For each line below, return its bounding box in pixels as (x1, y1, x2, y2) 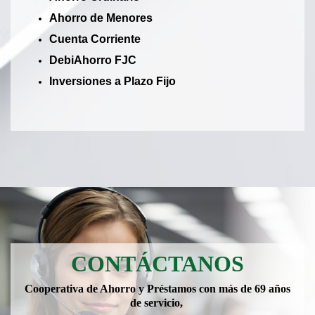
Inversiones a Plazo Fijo (49, 75, 176, 88)
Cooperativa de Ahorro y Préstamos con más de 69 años (25, 283, 290, 295)
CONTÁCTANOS (71, 251, 244, 277)
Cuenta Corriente (49, 33, 141, 46)
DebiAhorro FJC (49, 54, 136, 67)
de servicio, (129, 297, 186, 309)
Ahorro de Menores (49, 12, 153, 25)
